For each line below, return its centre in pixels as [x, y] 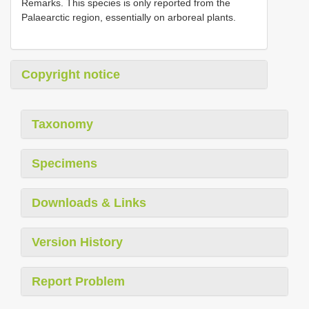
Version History [77, 242]
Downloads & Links [89, 202]
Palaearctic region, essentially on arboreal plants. [129, 17]
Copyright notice [71, 74]
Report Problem [78, 281]
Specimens [64, 163]
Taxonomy [62, 124]
